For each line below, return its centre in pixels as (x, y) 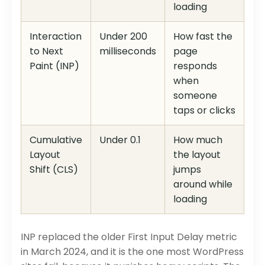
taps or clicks (204, 110)
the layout (197, 154)
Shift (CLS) (54, 169)
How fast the (203, 36)
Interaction (56, 36)
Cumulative (56, 140)
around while (203, 184)
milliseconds (128, 51)
